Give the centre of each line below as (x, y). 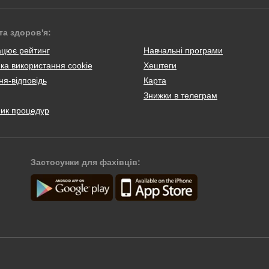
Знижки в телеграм (180, 95)
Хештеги (160, 65)
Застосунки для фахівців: (86, 162)
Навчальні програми (183, 50)
